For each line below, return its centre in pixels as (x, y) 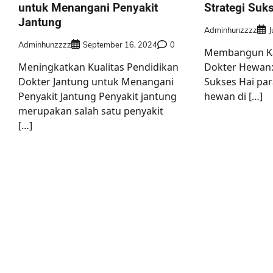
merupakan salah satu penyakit (91, 111)
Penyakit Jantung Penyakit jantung (97, 97)
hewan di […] (233, 97)
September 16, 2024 (120, 45)
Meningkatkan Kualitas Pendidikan (98, 67)
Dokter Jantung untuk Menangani (96, 82)
